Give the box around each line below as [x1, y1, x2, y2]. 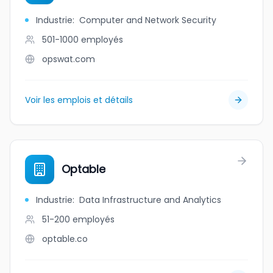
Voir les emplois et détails [25, 94, 133, 106]
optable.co [42, 233, 88, 245]
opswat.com [42, 53, 95, 65]
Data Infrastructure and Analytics [79, 194, 221, 206]
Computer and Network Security [79, 14, 216, 26]
